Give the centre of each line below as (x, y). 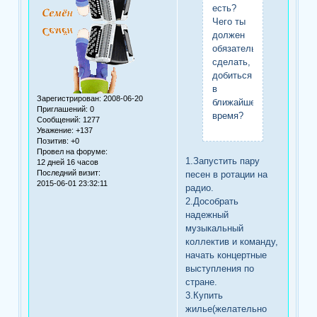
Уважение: (56, 131)
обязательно (239, 48)
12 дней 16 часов (68, 162)
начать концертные (226, 255)
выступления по (220, 268)
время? (227, 115)
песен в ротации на (227, 174)
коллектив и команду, (232, 241)
